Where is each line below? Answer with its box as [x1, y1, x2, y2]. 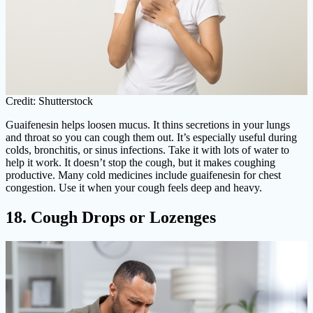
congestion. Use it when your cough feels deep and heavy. [6, 182, 262, 194]
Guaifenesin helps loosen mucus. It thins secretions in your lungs [6, 119, 290, 131]
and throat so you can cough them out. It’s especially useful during [6, 131, 297, 144]
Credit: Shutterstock [6, 95, 93, 108]
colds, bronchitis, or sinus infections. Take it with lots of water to [6, 144, 289, 156]
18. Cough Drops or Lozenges [6, 208, 216, 227]
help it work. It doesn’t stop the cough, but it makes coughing [6, 156, 275, 169]
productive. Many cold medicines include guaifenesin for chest [6, 169, 281, 182]
